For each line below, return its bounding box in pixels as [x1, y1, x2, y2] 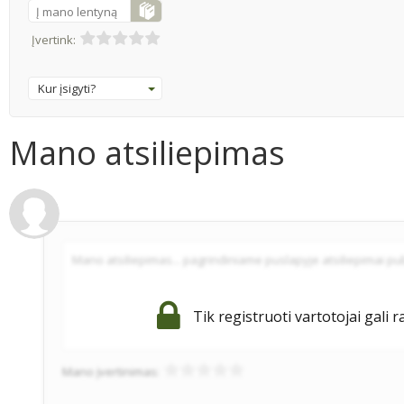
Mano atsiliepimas [9, 131, 285, 175]
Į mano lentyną [36, 3, 117, 20]
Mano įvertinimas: [62, 363, 162, 380]
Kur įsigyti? [38, 79, 96, 96]
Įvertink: [31, 31, 76, 48]
